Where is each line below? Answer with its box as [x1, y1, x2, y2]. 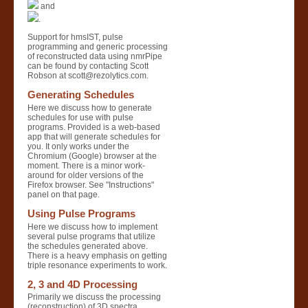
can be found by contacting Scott [27, 61, 148, 71]
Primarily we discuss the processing [27, 292, 161, 302]
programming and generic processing [27, 42, 168, 52]
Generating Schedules [27, 89, 134, 100]
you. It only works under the [27, 141, 129, 151]
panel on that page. [27, 189, 100, 199]
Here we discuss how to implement [27, 221, 157, 232]
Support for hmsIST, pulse [27, 32, 123, 42]
